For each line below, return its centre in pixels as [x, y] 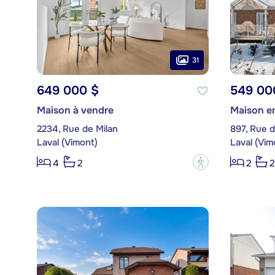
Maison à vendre [75, 110]
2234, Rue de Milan [77, 129]
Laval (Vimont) [67, 143]
